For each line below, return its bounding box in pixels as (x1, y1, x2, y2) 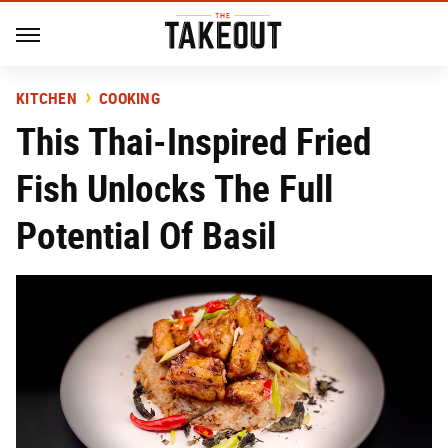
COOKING (99, 89, 160, 108)
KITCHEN (16, 89, 77, 108)
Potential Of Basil (16, 213, 276, 258)
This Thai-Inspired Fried (16, 119, 371, 164)
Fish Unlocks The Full (16, 166, 333, 211)
